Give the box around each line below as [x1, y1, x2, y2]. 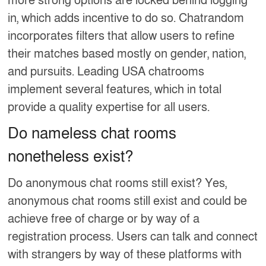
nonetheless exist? [8, 146, 134, 167]
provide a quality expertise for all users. [8, 99, 210, 115]
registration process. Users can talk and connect [8, 229, 258, 245]
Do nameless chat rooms [8, 123, 177, 144]
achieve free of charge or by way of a [8, 211, 200, 227]
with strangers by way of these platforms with [8, 246, 242, 262]
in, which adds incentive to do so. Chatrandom [8, 10, 245, 26]
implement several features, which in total [8, 81, 222, 97]
